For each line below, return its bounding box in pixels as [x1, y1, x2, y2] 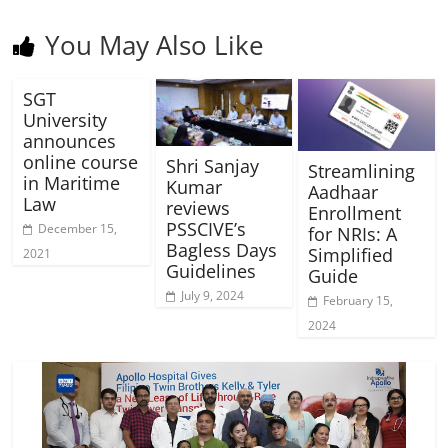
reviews [165, 195, 230, 220]
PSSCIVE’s [165, 216, 246, 241]
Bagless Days [165, 237, 277, 262]
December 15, [38, 219, 118, 237]
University [23, 107, 108, 132]
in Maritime [23, 170, 121, 195]
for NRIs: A [307, 221, 397, 246]
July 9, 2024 [180, 286, 244, 304]
